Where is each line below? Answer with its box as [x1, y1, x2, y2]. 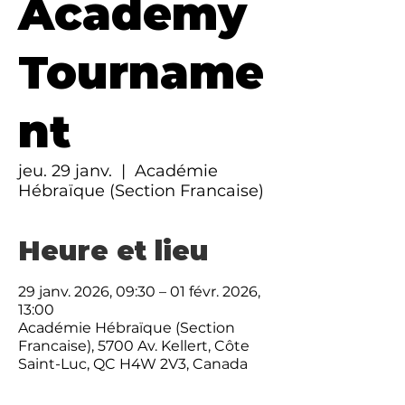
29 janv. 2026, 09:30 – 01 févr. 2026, [18, 283, 260, 300]
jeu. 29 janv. [18, 161, 112, 181]
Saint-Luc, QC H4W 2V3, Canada [18, 355, 248, 372]
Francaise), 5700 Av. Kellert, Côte [18, 337, 250, 354]
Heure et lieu [18, 234, 209, 268]
